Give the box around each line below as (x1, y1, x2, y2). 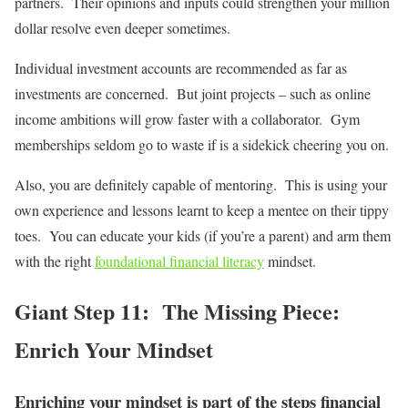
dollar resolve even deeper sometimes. (15, 18, 230, 38)
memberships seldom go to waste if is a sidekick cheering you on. (15, 135, 389, 155)
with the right (15, 251, 95, 271)
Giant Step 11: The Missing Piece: (15, 295, 340, 327)
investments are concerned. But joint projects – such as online (15, 84, 371, 104)
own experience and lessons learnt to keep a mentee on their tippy (15, 200, 389, 220)
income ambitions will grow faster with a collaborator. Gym (15, 109, 360, 129)
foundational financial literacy (95, 251, 264, 271)
